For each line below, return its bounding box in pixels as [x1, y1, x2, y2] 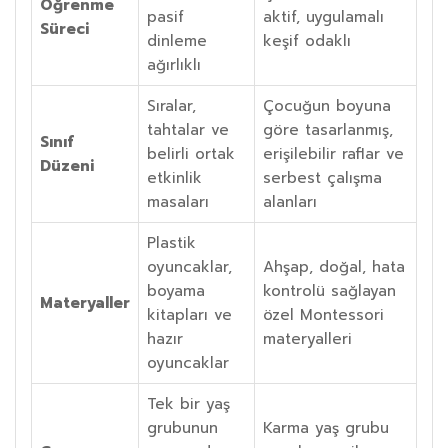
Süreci [40, 17, 89, 40]
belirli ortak [147, 142, 235, 165]
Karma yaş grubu [263, 416, 389, 439]
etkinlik [147, 166, 202, 189]
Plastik [147, 231, 196, 254]
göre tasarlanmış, [263, 118, 393, 141]
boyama [147, 279, 205, 302]
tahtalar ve [147, 118, 229, 141]
